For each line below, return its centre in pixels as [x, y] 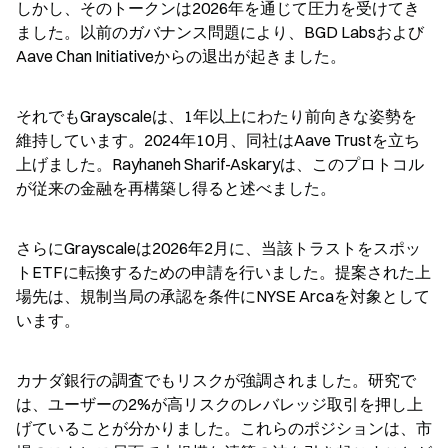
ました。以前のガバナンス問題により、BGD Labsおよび [220, 32]
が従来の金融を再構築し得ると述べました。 [176, 188]
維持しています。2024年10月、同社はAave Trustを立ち [218, 140]
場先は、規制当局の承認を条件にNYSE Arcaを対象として [223, 296]
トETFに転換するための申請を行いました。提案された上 [223, 272]
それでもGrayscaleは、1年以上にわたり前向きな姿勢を [216, 116]
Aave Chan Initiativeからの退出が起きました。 [181, 56]
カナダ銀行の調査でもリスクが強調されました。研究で [216, 380]
